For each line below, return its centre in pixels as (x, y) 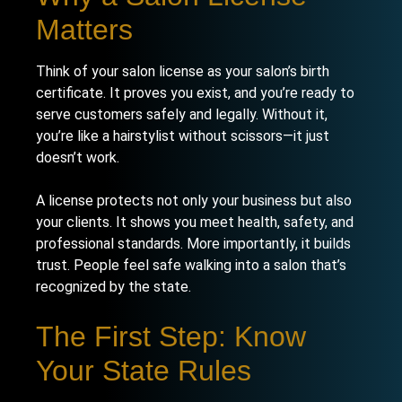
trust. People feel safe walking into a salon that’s (191, 265)
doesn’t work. (78, 157)
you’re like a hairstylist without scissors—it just (183, 136)
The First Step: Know (171, 336)
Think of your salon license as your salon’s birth (183, 71)
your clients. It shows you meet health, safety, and (195, 222)
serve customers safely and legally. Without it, (182, 114)
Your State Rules (144, 371)
